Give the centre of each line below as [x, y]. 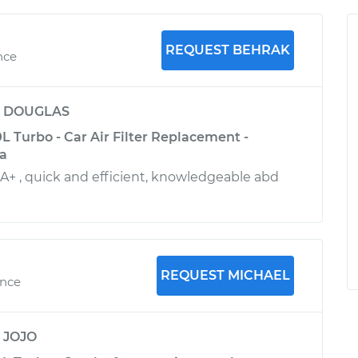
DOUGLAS [36, 111]
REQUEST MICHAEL [225, 275]
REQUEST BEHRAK [227, 50]
